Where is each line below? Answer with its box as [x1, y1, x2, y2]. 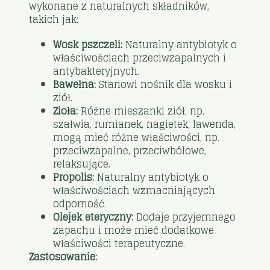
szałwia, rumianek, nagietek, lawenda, [53, 115, 236, 133]
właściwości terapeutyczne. [53, 234, 186, 252]
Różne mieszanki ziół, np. [78, 102, 205, 119]
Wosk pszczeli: [53, 36, 123, 53]
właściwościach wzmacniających [53, 181, 216, 199]
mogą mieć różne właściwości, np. [53, 128, 220, 146]
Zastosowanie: [29, 248, 98, 265]
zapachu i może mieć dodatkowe [53, 221, 215, 239]
